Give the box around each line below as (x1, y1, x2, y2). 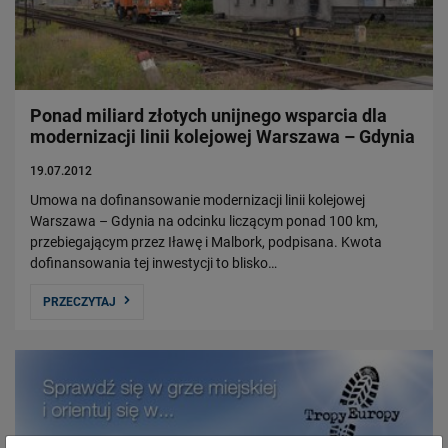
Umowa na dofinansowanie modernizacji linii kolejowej (30, 191, 365, 208)
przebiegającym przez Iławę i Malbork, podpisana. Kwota (30, 233, 382, 250)
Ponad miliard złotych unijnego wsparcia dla (30, 104, 387, 126)
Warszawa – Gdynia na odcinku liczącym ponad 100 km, (30, 212, 378, 229)
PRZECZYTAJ (43, 294, 116, 309)
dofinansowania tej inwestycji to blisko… (30, 254, 277, 271)
